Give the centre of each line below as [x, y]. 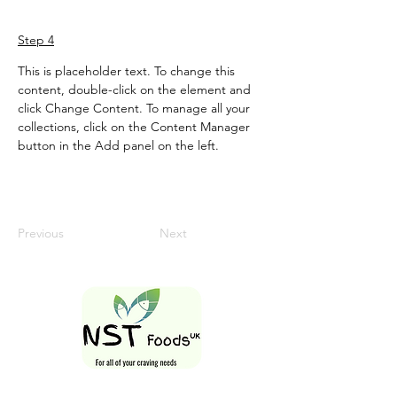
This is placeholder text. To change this [128, 70]
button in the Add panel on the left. [118, 145]
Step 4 [36, 39]
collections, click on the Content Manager [136, 126]
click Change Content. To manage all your [136, 108]
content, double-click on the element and [136, 89]
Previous [41, 233]
